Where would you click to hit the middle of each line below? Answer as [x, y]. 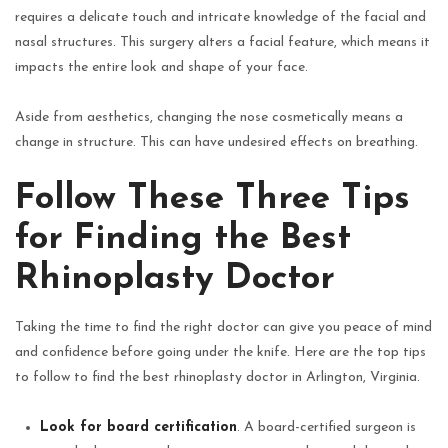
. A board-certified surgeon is [326, 427]
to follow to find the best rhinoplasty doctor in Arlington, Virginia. [217, 377]
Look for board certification [138, 427]
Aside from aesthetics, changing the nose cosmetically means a [209, 117]
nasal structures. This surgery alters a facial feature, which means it [222, 42]
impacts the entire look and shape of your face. [161, 67]
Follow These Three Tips [212, 199]
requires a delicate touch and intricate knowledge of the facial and [220, 17]
